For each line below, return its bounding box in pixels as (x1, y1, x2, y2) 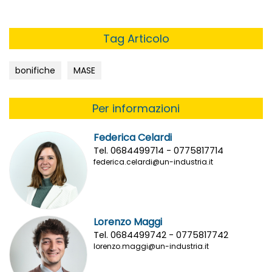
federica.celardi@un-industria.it (93, 156, 214, 167)
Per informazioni (92, 100, 180, 116)
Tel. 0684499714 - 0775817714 (93, 144, 224, 157)
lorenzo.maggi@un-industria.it (93, 241, 209, 252)
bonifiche (15, 64, 55, 76)
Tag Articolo (103, 30, 169, 46)
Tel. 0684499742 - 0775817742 (93, 229, 229, 242)
